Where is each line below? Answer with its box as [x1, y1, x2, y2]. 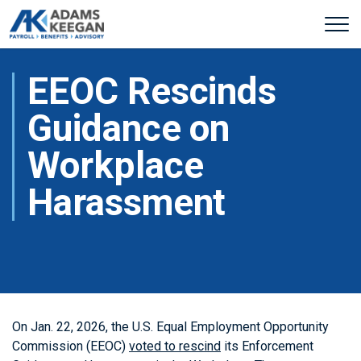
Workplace [27, 143, 204, 187]
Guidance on [27, 106, 230, 150]
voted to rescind [129, 338, 221, 354]
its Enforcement [221, 338, 313, 354]
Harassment [27, 180, 226, 224]
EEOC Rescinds [27, 69, 277, 113]
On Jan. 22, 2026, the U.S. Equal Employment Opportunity [12, 319, 329, 334]
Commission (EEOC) [12, 338, 129, 354]
